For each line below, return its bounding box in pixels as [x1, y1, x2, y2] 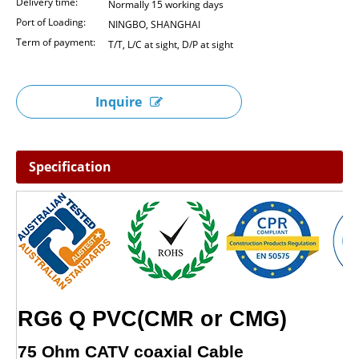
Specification [29, 158, 111, 175]
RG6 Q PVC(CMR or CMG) [18, 307, 287, 331]
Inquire [95, 93, 142, 111]
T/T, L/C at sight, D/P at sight [108, 38, 233, 51]
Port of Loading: [16, 15, 86, 29]
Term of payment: [16, 35, 95, 49]
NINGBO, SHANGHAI [108, 18, 200, 31]
